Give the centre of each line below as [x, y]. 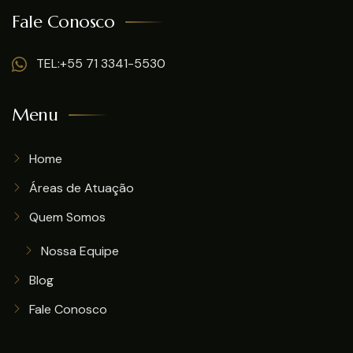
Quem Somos [67, 217]
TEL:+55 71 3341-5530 [99, 63]
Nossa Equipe [80, 251]
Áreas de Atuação [82, 188]
